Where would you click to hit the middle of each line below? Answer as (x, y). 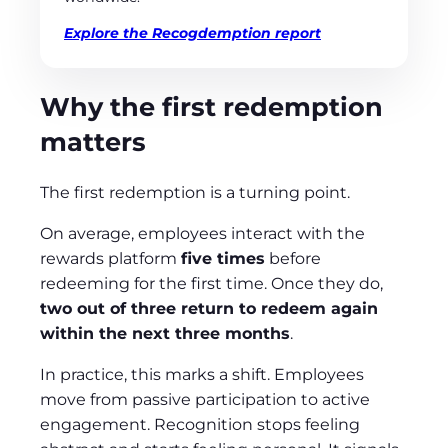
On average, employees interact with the (202, 234)
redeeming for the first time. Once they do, (211, 284)
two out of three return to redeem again (209, 309)
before (293, 259)
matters (93, 141)
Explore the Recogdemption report (192, 32)
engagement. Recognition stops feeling (200, 425)
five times (223, 259)
